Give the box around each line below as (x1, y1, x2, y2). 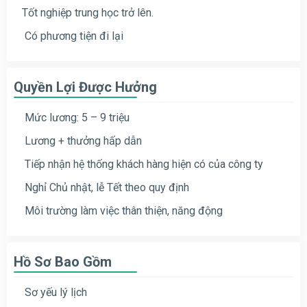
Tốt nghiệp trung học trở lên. (22, 5, 153, 19)
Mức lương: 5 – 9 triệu (22, 110, 130, 124)
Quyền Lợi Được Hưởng (14, 78, 157, 95)
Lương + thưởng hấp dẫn (22, 134, 142, 147)
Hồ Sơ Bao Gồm (14, 253, 112, 270)
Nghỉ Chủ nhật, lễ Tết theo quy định (22, 180, 189, 194)
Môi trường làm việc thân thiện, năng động (22, 204, 223, 217)
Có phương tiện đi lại (22, 29, 123, 42)
